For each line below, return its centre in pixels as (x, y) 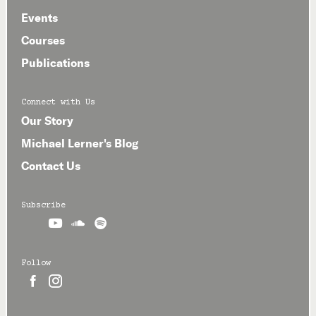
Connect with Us (58, 103)
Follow (36, 264)
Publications (55, 63)
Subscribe (43, 206)
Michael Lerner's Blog (80, 144)
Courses (43, 41)
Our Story (47, 121)
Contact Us (51, 166)
